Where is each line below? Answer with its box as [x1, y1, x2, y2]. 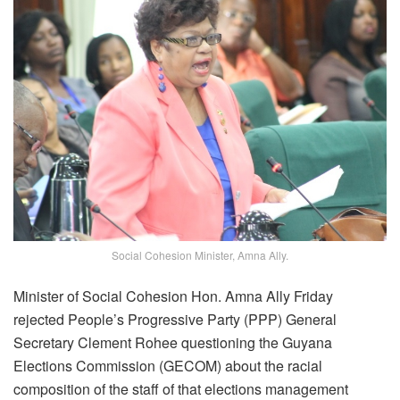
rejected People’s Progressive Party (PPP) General [13, 308, 337, 329]
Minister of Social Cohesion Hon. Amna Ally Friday [13, 285, 333, 306]
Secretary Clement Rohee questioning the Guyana [13, 331, 332, 353]
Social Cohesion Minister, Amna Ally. [112, 246, 288, 262]
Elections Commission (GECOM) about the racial [13, 354, 322, 376]
